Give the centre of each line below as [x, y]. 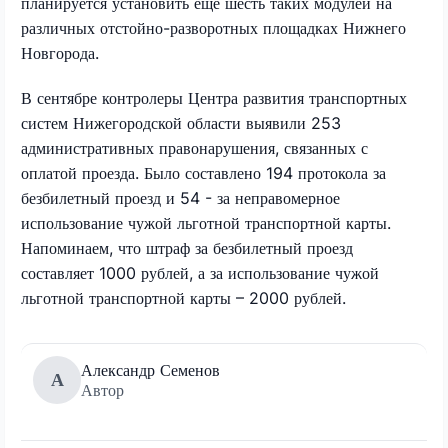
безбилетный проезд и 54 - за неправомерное [180, 197]
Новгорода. [60, 52]
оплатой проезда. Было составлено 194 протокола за [203, 172]
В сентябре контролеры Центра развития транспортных [214, 97]
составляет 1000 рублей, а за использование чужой [200, 272]
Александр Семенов [150, 369]
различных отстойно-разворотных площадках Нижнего [213, 27]
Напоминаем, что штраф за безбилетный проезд [187, 247]
